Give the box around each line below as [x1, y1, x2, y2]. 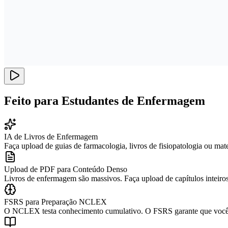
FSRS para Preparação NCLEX [4, 197, 107, 207]
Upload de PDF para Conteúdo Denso [4, 165, 127, 174]
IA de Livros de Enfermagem [4, 132, 98, 141]
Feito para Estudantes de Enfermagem [4, 94, 205, 108]
